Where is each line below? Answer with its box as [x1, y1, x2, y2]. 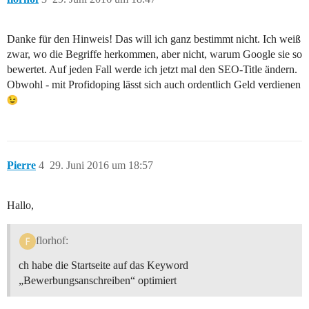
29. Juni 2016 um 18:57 [50, 159, 153, 172]
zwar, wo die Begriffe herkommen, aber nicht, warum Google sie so [7, 48, 302, 61]
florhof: [35, 234, 68, 246]
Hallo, [7, 199, 34, 212]
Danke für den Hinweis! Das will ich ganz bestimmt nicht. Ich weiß [7, 33, 301, 46]
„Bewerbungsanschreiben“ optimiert [19, 274, 177, 286]
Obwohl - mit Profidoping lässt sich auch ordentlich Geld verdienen [7, 79, 301, 91]
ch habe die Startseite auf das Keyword [19, 259, 188, 271]
